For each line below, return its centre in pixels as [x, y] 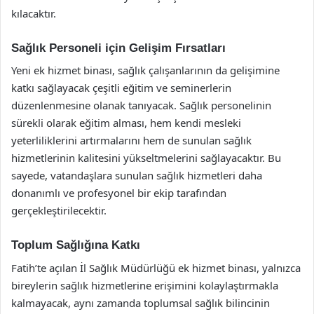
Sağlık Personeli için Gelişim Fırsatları [118, 48]
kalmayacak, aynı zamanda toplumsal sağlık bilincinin [141, 302]
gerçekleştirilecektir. [59, 210]
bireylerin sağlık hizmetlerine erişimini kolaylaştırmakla [145, 285]
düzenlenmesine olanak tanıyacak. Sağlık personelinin [141, 105]
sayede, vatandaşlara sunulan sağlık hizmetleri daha [137, 175]
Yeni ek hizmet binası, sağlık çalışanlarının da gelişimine [145, 70]
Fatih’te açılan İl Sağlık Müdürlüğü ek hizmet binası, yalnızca [156, 267]
